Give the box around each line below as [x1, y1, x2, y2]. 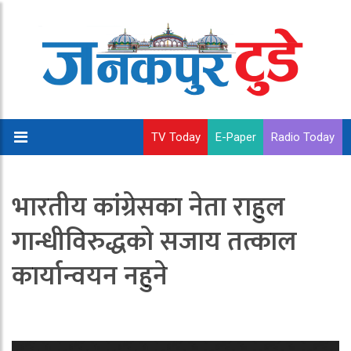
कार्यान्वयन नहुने [12, 255, 168, 299]
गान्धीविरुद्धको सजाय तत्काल [12, 220, 297, 264]
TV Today [151, 130, 201, 144]
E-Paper [215, 130, 256, 144]
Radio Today [271, 130, 335, 144]
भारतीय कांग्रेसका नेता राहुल [12, 186, 285, 230]
